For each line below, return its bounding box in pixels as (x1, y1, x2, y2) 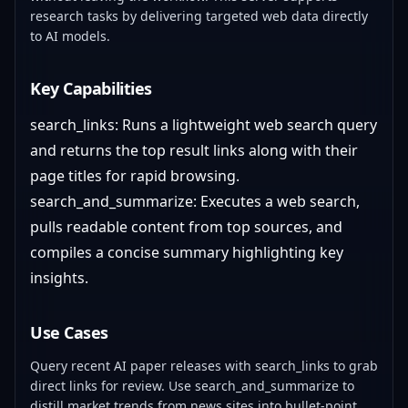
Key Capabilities (30, 77, 152, 99)
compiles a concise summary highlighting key (30, 242, 343, 262)
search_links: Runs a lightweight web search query (30, 115, 377, 135)
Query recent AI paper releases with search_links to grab (30, 357, 378, 374)
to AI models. (30, 27, 110, 45)
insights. (30, 268, 88, 288)
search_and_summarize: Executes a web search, (30, 191, 360, 211)
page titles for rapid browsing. (30, 166, 240, 186)
